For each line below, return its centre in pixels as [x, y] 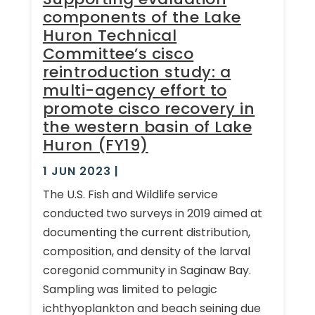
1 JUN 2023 [77, 171]
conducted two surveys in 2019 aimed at [152, 213]
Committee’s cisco [118, 53]
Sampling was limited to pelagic [130, 289]
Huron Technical [110, 35]
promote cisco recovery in [149, 108]
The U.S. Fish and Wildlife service [130, 194]
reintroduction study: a [137, 72]
